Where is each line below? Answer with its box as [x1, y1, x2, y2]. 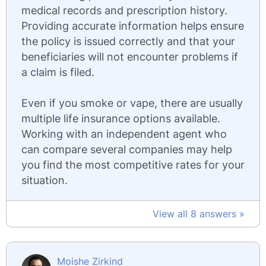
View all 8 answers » [153, 208, 245, 220]
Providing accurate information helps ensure [21, 20, 244, 32]
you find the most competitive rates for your [21, 159, 245, 171]
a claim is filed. [21, 66, 94, 78]
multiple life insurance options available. [21, 112, 220, 125]
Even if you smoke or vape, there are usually [21, 97, 243, 109]
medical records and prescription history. [21, 4, 227, 17]
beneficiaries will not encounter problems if [21, 50, 238, 63]
